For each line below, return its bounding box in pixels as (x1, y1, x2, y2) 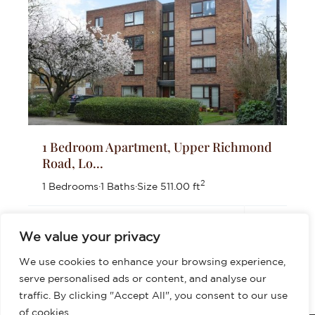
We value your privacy (19, 229, 160, 243)
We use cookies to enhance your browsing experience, (19, 256, 285, 267)
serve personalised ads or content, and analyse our (19, 273, 266, 284)
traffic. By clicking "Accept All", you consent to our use (19, 290, 288, 301)
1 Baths (101, 180, 135, 192)
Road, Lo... (42, 154, 103, 172)
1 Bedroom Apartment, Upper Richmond (42, 138, 272, 155)
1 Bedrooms (42, 180, 98, 192)
